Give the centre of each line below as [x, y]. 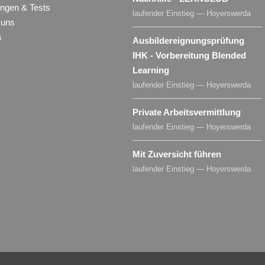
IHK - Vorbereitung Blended [189, 55]
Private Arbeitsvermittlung [187, 112]
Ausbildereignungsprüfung [188, 40]
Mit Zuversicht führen [177, 154]
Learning [151, 70]
